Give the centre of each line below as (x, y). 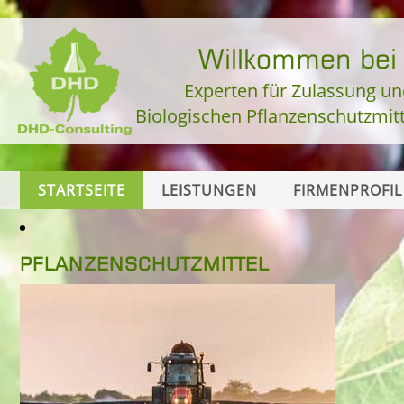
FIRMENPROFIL (348, 190)
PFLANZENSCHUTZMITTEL (145, 262)
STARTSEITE (82, 190)
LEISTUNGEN (209, 190)
